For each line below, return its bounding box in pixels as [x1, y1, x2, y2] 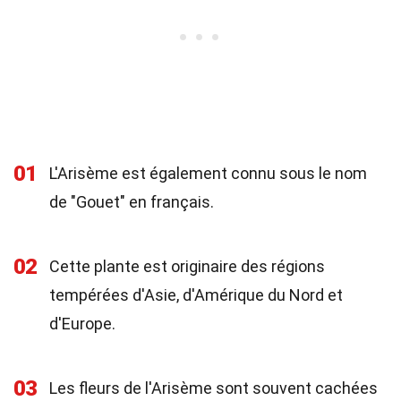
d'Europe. [49, 314, 115, 333]
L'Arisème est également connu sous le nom [49, 164, 367, 183]
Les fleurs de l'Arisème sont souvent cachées [49, 379, 378, 397]
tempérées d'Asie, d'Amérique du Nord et [49, 286, 343, 304]
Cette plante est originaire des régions [49, 257, 325, 276]
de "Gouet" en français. [49, 192, 214, 211]
